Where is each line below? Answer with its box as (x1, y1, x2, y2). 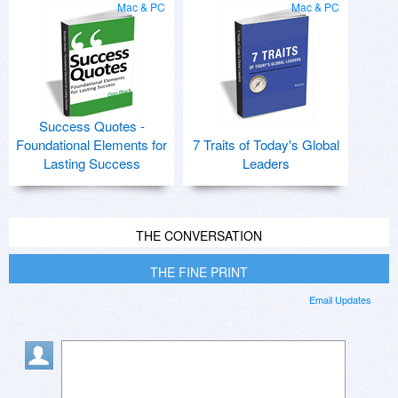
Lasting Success (43, 154, 140, 173)
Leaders (242, 154, 290, 173)
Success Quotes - (38, 116, 145, 136)
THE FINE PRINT (150, 263, 248, 282)
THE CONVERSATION (136, 227, 262, 245)
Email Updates (309, 292, 371, 307)
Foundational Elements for (16, 135, 167, 155)
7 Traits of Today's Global (192, 135, 339, 155)
